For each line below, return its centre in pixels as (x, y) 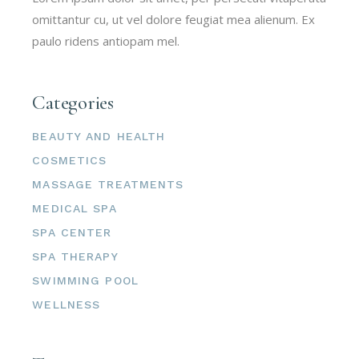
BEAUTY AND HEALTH (99, 136)
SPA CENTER (72, 232)
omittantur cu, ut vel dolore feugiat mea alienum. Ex (174, 19)
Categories (73, 102)
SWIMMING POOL (85, 280)
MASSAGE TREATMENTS (108, 184)
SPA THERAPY (75, 256)
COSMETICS (70, 160)
